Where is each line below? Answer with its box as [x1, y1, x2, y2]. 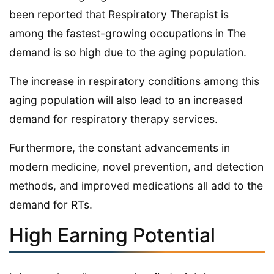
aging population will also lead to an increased [9, 94, 243, 107]
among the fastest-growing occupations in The [9, 27, 246, 40]
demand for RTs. [9, 198, 92, 212]
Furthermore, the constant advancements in [9, 141, 230, 155]
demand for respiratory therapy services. [9, 113, 218, 126]
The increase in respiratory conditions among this [9, 75, 259, 88]
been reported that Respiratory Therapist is [9, 8, 229, 21]
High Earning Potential [9, 223, 215, 248]
